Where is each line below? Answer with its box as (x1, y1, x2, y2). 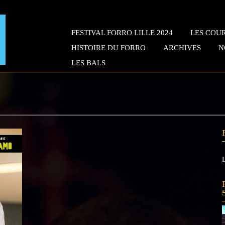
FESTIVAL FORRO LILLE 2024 (71, 29, 173, 37)
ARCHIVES (163, 44, 201, 52)
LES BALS (71, 59, 105, 67)
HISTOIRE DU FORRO (71, 44, 146, 52)
